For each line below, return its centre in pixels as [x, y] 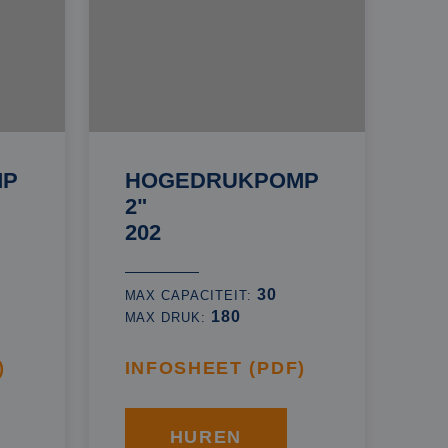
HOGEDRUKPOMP [221, 180]
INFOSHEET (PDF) [215, 368]
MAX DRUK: [168, 317]
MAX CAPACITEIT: [190, 295]
